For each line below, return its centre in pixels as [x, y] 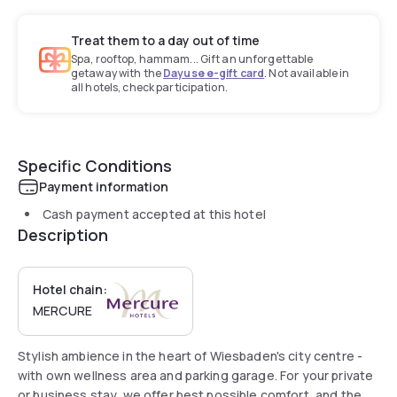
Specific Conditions [95, 165]
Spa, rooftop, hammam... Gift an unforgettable [192, 58]
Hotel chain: [70, 289]
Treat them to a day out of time [165, 40]
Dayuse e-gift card [214, 73]
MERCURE [62, 310]
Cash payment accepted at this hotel [154, 214]
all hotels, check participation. [149, 87]
